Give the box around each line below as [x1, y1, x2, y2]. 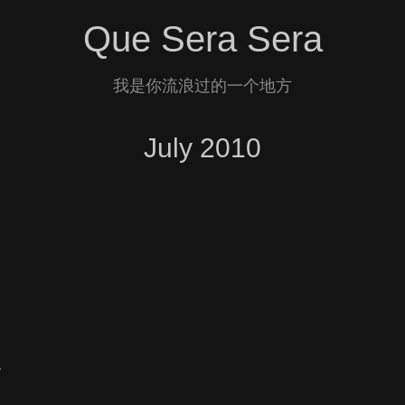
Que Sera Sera [82, 19, 323, 60]
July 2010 [144, 133, 261, 163]
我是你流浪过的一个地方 [113, 76, 292, 95]
